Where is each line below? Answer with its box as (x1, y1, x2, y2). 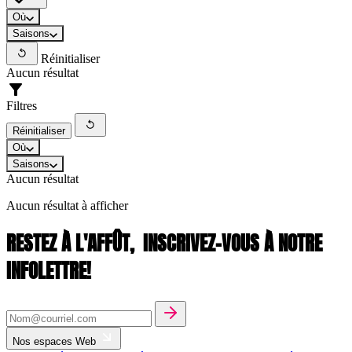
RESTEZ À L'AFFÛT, (6, 228, 138, 258)
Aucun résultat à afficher (6, 199, 128, 213)
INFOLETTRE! (6, 255, 91, 285)
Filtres (6, 99, 37, 113)
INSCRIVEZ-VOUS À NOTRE (143, 228, 322, 258)
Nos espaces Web (13, 335, 99, 347)
